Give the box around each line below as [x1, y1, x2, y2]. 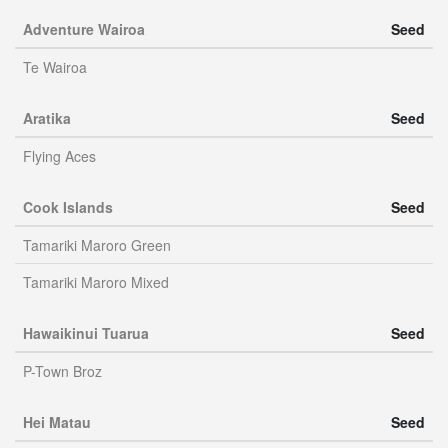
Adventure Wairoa [23, 19, 145, 39]
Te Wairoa [23, 57, 87, 77]
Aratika [23, 108, 71, 128]
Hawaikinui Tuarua [23, 323, 149, 343]
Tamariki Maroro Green [23, 235, 171, 255]
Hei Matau [23, 412, 91, 432]
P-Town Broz [23, 361, 102, 381]
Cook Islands [23, 197, 113, 217]
